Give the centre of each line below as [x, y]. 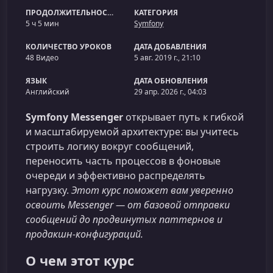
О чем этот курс [80, 261]
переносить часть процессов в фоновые [123, 161]
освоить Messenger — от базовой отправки [128, 205]
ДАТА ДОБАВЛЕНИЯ [171, 47]
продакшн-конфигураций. [84, 234]
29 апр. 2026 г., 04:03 [171, 92]
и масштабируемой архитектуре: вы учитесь [132, 132]
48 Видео [42, 58]
